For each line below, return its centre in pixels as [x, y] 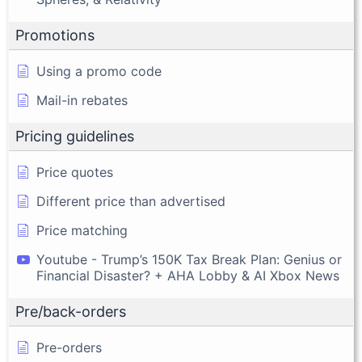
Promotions [55, 35]
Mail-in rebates [82, 100]
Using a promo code [99, 71]
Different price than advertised [131, 201]
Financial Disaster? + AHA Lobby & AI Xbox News [188, 275]
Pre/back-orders [71, 311]
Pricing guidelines [75, 136]
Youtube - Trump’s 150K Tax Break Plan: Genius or [189, 259]
